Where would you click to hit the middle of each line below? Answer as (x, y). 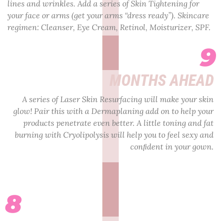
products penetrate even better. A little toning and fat (118, 123)
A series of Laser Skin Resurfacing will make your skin (118, 99)
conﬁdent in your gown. (172, 147)
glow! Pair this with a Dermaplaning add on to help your (113, 111)
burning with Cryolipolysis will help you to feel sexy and (114, 135)
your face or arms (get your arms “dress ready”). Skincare (108, 16)
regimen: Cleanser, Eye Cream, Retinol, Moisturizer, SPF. (109, 27)
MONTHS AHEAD (162, 81)
